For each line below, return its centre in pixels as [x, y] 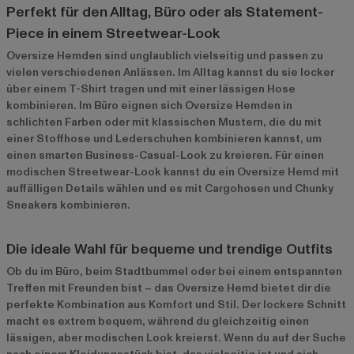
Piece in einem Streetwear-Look [113, 33]
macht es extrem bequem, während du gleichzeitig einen [158, 321]
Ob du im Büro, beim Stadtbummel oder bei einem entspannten [174, 271]
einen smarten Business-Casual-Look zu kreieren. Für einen [165, 155]
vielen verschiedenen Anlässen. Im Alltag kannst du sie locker [170, 72]
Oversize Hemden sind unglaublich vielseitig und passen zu [165, 55]
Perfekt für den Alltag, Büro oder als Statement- [165, 12]
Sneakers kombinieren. [68, 205]
